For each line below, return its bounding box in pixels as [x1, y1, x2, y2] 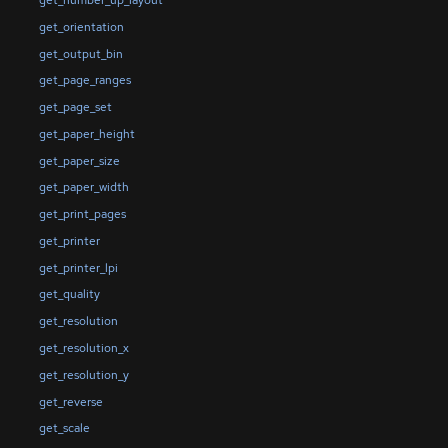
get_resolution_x [38, 339, 129, 356]
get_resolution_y [38, 366, 129, 383]
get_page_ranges [38, 72, 131, 89]
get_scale [38, 420, 90, 437]
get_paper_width [38, 179, 129, 196]
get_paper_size [38, 152, 120, 169]
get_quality [38, 286, 100, 303]
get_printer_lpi [38, 259, 118, 276]
